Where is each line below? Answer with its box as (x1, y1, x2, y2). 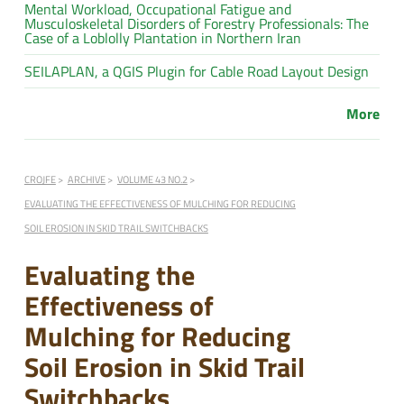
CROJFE (23, 170, 56, 187)
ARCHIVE (67, 170, 106, 187)
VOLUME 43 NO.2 (116, 170, 188, 187)
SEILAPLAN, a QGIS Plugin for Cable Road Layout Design (23, 60, 369, 82)
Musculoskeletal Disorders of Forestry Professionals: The (23, 12, 369, 34)
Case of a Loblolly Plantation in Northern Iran (23, 26, 301, 49)
